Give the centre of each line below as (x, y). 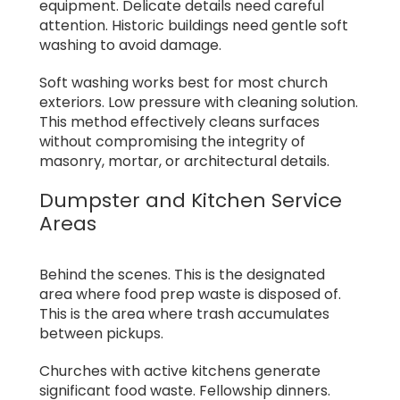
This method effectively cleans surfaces (179, 122)
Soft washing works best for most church (183, 83)
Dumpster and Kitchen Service (191, 201)
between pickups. (101, 333)
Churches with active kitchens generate (180, 371)
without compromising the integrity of (172, 142)
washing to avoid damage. (130, 46)
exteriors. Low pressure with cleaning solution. (199, 103)
